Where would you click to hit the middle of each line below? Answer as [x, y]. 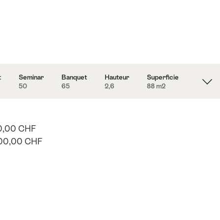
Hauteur [117, 77]
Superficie [163, 77]
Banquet [74, 77]
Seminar [31, 77]
